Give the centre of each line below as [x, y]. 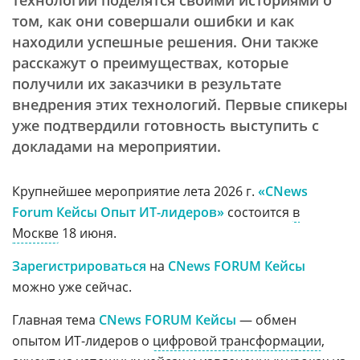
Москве [35, 233]
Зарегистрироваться [79, 266]
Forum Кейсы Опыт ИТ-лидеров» [118, 212]
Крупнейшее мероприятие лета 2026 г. [135, 191]
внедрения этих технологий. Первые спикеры [180, 104]
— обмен [268, 320]
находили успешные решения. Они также [165, 42]
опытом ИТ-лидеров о [82, 341]
